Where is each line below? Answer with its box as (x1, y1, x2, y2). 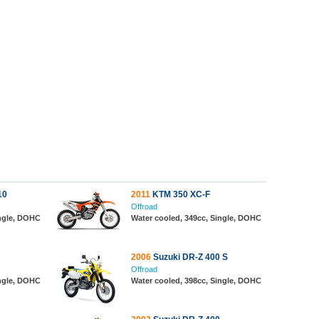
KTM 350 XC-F (150, 189, 210, 199)
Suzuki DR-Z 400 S (151, 252, 228, 262)
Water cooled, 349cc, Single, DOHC (131, 214, 261, 222)
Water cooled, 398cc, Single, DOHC (131, 276, 261, 285)
